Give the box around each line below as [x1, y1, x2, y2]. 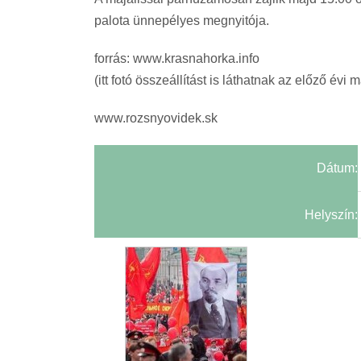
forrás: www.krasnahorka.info [94, 51, 259, 65]
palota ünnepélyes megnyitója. [94, 13, 269, 27]
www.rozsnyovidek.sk [94, 110, 218, 125]
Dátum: [317, 160, 358, 175]
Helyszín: [305, 207, 358, 222]
